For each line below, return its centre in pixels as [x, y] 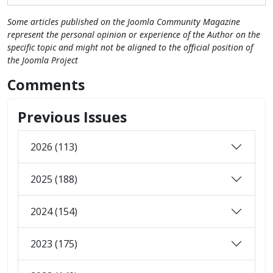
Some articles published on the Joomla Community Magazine [124, 22]
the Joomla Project [43, 60]
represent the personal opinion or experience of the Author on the [134, 35]
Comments [46, 85]
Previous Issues [72, 117]
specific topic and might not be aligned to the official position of [130, 48]
